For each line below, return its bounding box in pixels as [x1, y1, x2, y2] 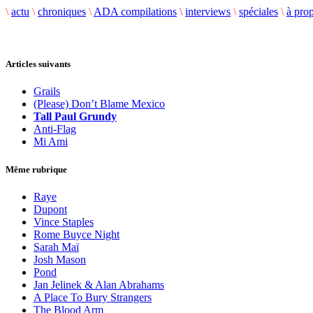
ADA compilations [94, 6, 177, 17]
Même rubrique [6, 163, 67, 175]
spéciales [239, 6, 278, 17]
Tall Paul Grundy [34, 110, 117, 123]
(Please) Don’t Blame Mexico [34, 98, 165, 110]
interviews [185, 6, 231, 17]
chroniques [38, 6, 86, 17]
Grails [34, 85, 60, 98]
